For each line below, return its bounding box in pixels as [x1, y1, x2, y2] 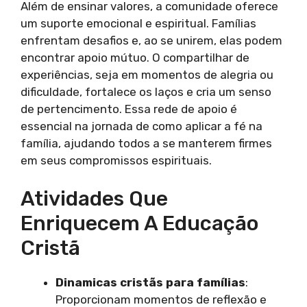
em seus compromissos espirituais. [21, 153, 212, 167]
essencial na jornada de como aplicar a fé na [21, 119, 262, 133]
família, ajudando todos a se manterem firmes [21, 136, 272, 150]
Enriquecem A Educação [21, 211, 258, 236]
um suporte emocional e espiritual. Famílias [21, 16, 256, 30]
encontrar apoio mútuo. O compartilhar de [21, 50, 249, 64]
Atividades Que [21, 186, 168, 212]
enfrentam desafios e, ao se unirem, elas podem [21, 33, 282, 47]
